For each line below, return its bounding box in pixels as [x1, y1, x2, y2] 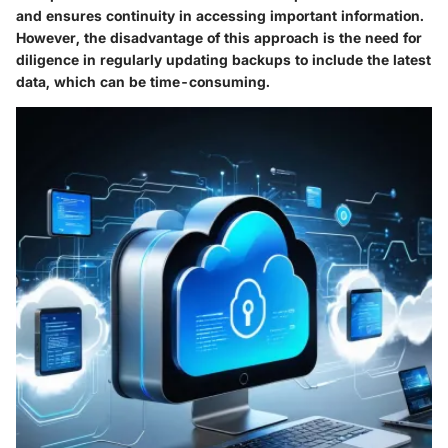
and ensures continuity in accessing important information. [16, 7, 424, 25]
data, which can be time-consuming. [16, 73, 270, 91]
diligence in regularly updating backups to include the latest [16, 51, 431, 69]
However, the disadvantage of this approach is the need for [16, 29, 422, 47]
